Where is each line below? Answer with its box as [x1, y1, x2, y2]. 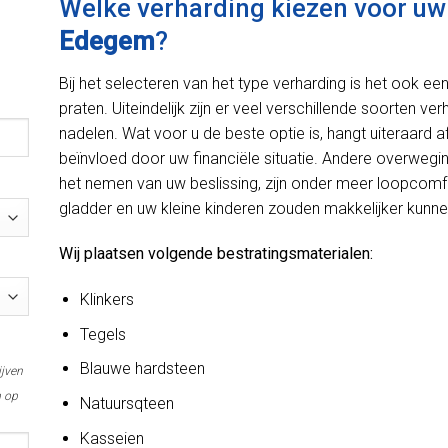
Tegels [79, 324, 126, 344]
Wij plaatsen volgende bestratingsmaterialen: [59, 244, 373, 264]
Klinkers [79, 290, 134, 310]
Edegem [59, 25, 155, 56]
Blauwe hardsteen [79, 359, 205, 379]
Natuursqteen [79, 393, 174, 413]
